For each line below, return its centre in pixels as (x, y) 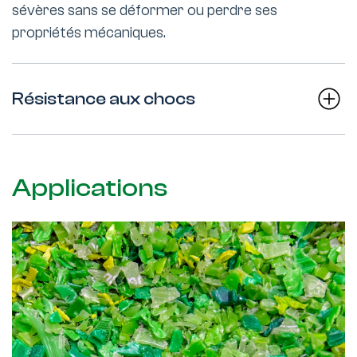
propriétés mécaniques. (89, 33)
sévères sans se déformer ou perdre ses (145, 10)
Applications (90, 188)
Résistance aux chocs (104, 99)
